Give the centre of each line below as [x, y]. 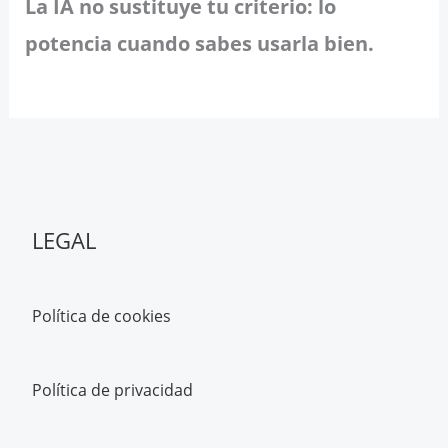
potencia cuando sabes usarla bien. [199, 44]
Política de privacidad [112, 390]
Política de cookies [101, 316]
